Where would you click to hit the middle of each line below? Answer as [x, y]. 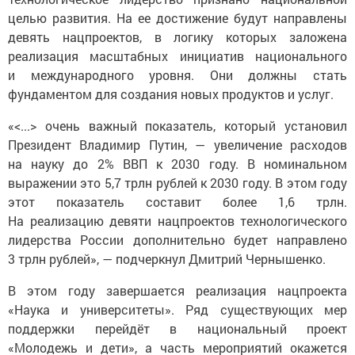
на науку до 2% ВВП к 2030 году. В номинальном [177, 163]
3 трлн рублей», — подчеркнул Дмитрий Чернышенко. [167, 258]
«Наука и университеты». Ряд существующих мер [177, 309]
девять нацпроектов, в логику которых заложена [177, 36]
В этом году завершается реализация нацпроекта [177, 290]
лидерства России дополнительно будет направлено [177, 239]
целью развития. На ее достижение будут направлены [177, 17]
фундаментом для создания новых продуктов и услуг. [171, 94]
